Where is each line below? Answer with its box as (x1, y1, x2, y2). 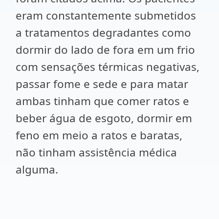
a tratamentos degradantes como (16, 25, 191, 40)
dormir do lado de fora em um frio (16, 42, 195, 57)
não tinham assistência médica (16, 145, 177, 160)
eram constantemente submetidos (16, 8, 196, 23)
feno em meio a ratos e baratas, (16, 128, 182, 143)
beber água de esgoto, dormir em (16, 110, 192, 126)
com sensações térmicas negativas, (16, 59, 199, 74)
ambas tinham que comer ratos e (16, 93, 189, 109)
